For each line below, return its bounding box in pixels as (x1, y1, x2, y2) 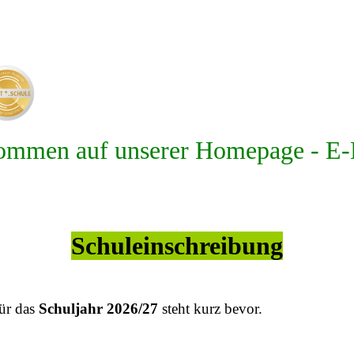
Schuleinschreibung (71, 232, 283, 260)
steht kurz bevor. (158, 300, 266, 317)
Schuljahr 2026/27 (39, 300, 158, 317)
